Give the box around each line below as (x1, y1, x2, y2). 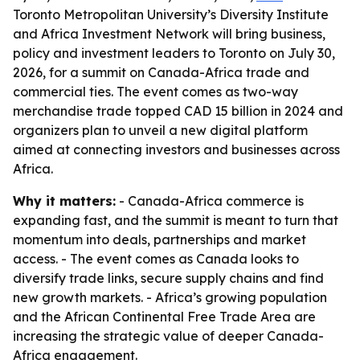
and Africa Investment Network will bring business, (13, 26, 325, 42)
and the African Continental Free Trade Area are (13, 309, 316, 325)
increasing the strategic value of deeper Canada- (13, 328, 324, 344)
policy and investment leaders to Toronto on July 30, (13, 45, 335, 61)
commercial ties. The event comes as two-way (13, 84, 298, 100)
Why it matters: (13, 193, 116, 209)
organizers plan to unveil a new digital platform (13, 122, 308, 138)
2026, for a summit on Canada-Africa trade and (13, 64, 309, 80)
